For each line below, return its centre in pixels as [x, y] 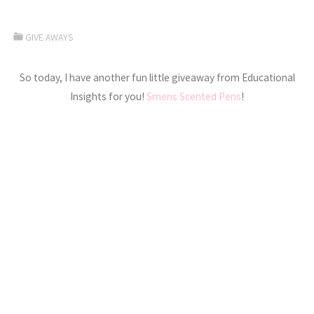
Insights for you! [108, 97]
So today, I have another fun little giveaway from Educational [157, 78]
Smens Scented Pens [194, 97]
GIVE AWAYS [50, 37]
